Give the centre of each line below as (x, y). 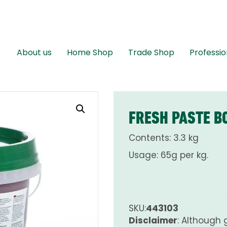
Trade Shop (151, 53)
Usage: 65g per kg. (168, 155)
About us (34, 53)
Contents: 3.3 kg (164, 138)
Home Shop (90, 53)
